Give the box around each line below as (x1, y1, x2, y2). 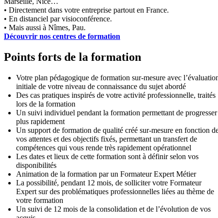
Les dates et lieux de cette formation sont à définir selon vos (16, 152, 199, 161)
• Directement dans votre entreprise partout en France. (4, 6, 169, 15)
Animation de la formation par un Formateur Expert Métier (16, 169, 196, 178)
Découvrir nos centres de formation (4, 32, 120, 41)
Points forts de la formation (4, 51, 141, 64)
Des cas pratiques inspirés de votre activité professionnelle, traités (16, 91, 216, 99)
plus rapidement (16, 117, 65, 126)
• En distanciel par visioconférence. (4, 15, 112, 23)
